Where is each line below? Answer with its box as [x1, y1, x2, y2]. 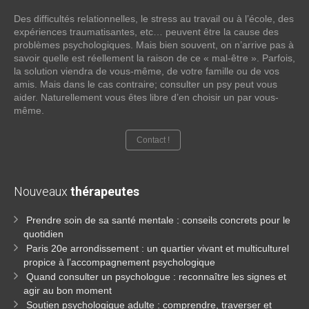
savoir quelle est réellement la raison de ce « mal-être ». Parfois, [14, 52, 295, 63]
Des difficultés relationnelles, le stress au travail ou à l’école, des [14, 13, 294, 24]
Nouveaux [14, 184, 70, 199]
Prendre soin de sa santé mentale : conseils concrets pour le [26, 215, 290, 226]
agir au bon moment [23, 285, 112, 296]
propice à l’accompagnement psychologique [23, 257, 215, 268]
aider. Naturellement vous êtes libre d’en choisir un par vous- [14, 92, 279, 103]
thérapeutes [70, 184, 139, 199]
